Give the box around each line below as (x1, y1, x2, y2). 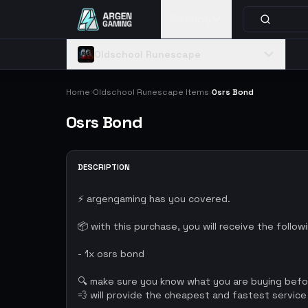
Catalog (170, 12, 211, 26)
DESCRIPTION (78, 162, 130, 173)
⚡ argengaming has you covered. (78, 192, 230, 205)
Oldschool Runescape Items (93, 87, 209, 98)
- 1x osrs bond (78, 247, 144, 260)
